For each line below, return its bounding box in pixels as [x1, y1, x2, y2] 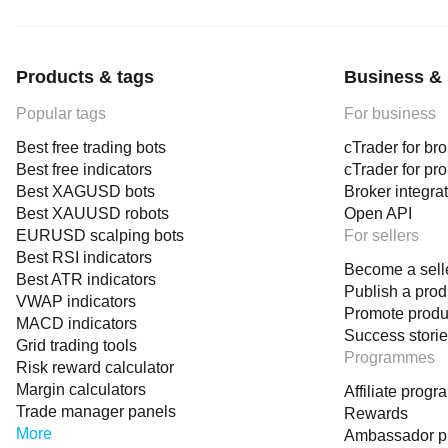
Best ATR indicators [16, 271, 156, 288]
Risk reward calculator [16, 359, 174, 376]
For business [344, 105, 436, 122]
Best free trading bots [16, 139, 166, 156]
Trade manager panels [16, 403, 176, 420]
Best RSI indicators [16, 249, 152, 266]
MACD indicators [16, 315, 137, 332]
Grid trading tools [16, 337, 137, 354]
